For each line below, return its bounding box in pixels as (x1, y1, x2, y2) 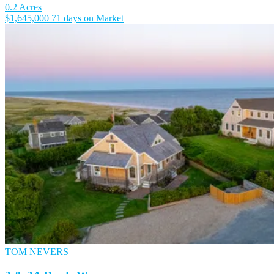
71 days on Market (51, 13, 124, 23)
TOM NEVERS (5, 246, 68, 257)
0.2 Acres (5, 2, 42, 12)
